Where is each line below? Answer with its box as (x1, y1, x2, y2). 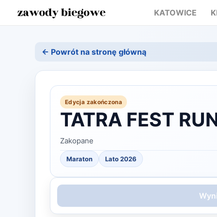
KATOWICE (154, 8, 197, 17)
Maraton (66, 155, 93, 163)
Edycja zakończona (65, 98, 123, 106)
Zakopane (60, 136, 93, 145)
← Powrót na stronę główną (42, 47, 146, 57)
